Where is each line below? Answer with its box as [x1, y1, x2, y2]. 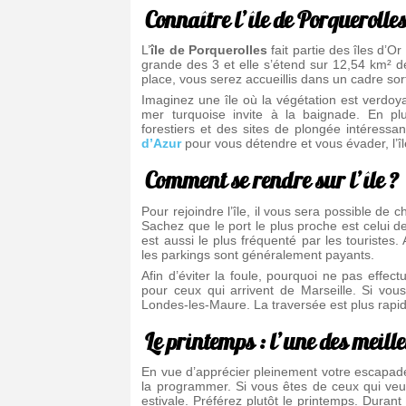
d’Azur [141, 136, 182, 151]
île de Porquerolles [150, 43, 267, 58]
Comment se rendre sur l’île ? [145, 166, 400, 196]
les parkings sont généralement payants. [141, 246, 375, 262]
